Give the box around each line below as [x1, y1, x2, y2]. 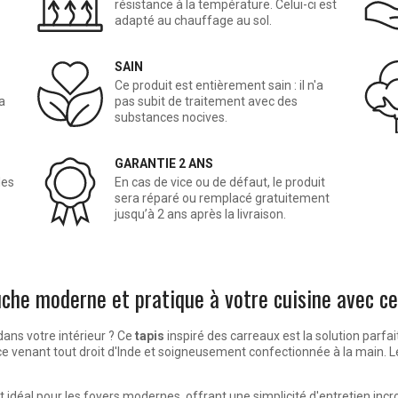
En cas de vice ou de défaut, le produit [115, 175, 326, 190]
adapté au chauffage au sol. [115, 13, 273, 28]
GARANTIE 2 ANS [115, 156, 214, 171]
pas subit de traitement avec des [115, 94, 298, 109]
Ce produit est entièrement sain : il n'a [115, 78, 324, 93]
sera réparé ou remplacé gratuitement [115, 191, 330, 206]
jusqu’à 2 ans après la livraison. [115, 207, 287, 222]
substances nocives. [115, 110, 228, 125]
